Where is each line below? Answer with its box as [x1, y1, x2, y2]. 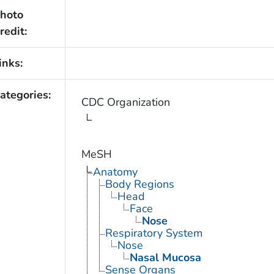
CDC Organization [81, 95, 170, 110]
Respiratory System [105, 226, 202, 241]
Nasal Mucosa [129, 250, 201, 265]
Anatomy [92, 165, 138, 180]
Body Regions [105, 177, 174, 192]
